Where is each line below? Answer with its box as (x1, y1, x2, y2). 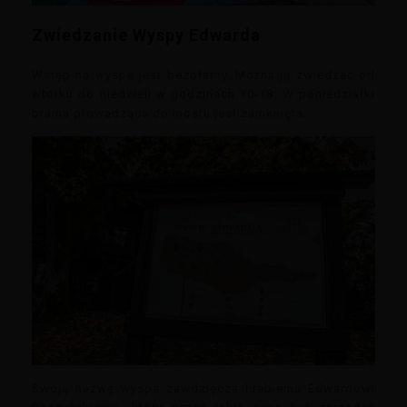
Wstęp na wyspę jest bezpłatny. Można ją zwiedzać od (32, 68, 375, 83)
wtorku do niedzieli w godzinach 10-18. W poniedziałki (32, 87, 375, 102)
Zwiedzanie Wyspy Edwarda (32, 25, 261, 45)
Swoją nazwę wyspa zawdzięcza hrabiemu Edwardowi (32, 382, 375, 396)
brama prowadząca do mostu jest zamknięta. (32, 106, 307, 121)
